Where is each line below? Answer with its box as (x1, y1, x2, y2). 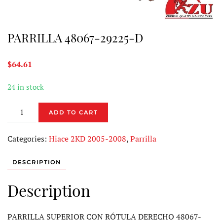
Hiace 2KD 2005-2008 (49, 133, 126, 144)
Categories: (7, 133, 49, 144)
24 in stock (7, 82, 44, 92)
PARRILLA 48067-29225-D (7, 29, 143, 45)
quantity (7, 154, 37, 165)
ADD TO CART (49, 109, 98, 116)
